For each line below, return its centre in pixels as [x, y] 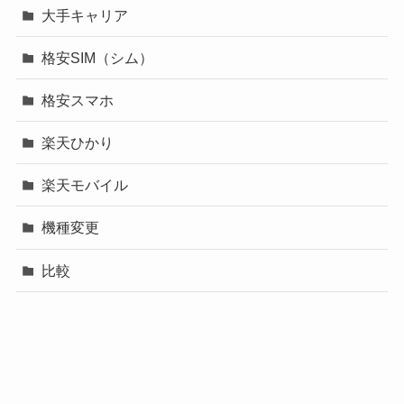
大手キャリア [85, 15]
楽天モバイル [85, 185]
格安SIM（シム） [98, 57]
